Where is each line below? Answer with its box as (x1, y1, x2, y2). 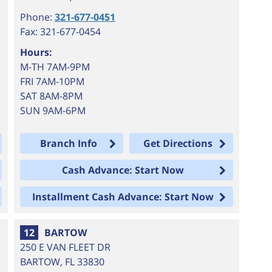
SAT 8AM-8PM (20, 89, 83, 103)
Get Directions (143, 137, 212, 150)
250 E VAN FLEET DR (20, 240, 111, 254)
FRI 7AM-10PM (20, 75, 85, 88)
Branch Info (39, 137, 97, 150)
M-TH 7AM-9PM (20, 60, 90, 73)
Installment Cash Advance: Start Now (32, 190, 214, 203)
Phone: (20, 10, 55, 24)
